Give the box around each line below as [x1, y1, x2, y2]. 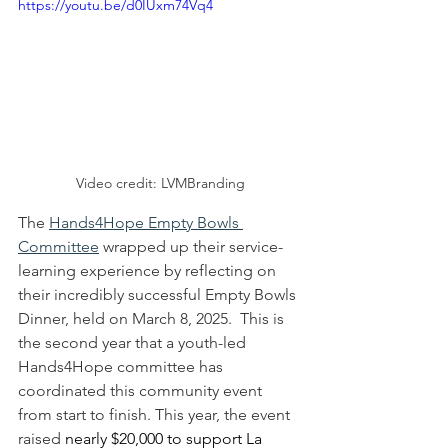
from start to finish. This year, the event [18, 404, 294, 424]
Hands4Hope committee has [18, 356, 227, 376]
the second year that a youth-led [18, 332, 250, 352]
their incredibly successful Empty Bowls [18, 284, 300, 304]
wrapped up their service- [99, 236, 283, 256]
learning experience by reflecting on [18, 260, 280, 280]
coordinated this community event [18, 380, 266, 400]
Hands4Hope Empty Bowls [49, 212, 243, 232]
